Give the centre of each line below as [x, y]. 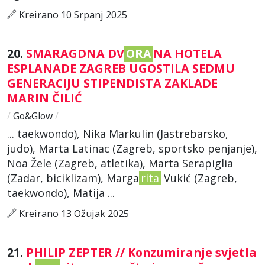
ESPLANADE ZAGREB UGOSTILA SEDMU [121, 68]
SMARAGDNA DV [75, 53]
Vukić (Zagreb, [199, 178]
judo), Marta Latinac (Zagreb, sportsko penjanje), [132, 148]
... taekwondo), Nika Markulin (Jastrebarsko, [118, 133]
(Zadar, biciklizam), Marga [73, 178]
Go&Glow [33, 116]
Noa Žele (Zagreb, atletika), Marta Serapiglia [120, 163]
